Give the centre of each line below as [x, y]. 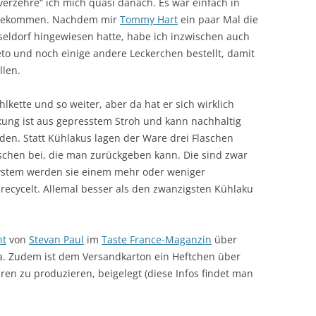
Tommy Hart [149, 19]
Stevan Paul [56, 239]
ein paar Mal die [218, 19]
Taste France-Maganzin [157, 239]
